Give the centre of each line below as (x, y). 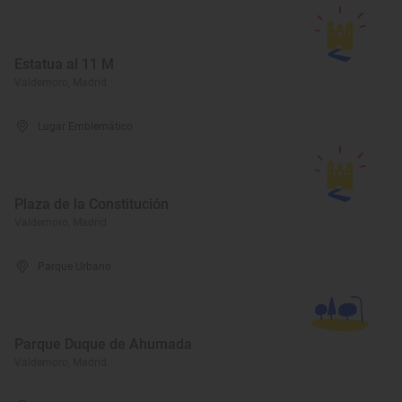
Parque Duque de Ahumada (103, 344)
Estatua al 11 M (64, 64)
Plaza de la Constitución (92, 204)
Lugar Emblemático (86, 127)
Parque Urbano (75, 267)
